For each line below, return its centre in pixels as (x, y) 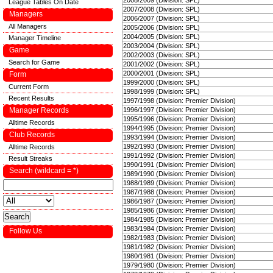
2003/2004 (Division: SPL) (161, 46)
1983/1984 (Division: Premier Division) (179, 229)
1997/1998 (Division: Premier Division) (179, 101)
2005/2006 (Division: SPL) (161, 27)
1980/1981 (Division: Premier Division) (179, 256)
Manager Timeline (35, 38)
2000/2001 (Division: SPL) (161, 73)
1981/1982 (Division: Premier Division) (179, 247)
